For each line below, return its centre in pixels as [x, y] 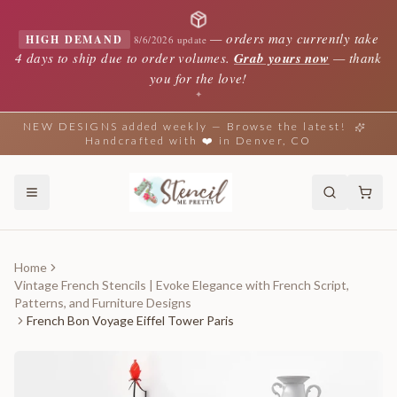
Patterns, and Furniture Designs [103, 303]
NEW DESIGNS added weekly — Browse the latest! [184, 126]
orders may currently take [303, 38]
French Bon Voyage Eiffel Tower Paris [130, 320]
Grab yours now [282, 58]
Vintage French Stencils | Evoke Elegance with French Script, [182, 285]
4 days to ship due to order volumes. [123, 58]
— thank [355, 58]
